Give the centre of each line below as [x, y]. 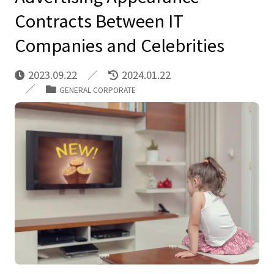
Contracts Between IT [99, 20]
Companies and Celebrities [119, 44]
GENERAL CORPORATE [97, 89]
